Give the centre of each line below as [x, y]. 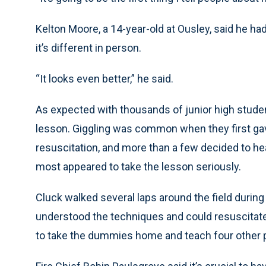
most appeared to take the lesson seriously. [138, 167]
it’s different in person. [88, 48]
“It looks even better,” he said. [104, 79]
